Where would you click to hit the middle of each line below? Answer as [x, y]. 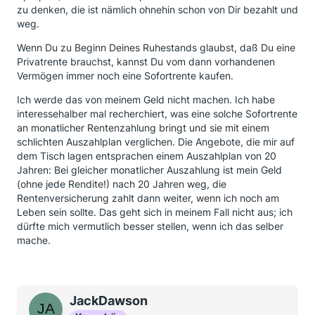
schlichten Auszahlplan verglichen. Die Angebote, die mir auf [156, 142]
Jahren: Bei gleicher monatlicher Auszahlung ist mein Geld [149, 170]
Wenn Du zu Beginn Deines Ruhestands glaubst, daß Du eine [156, 47]
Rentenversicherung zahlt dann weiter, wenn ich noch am [148, 198]
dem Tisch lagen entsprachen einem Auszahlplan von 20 [147, 156]
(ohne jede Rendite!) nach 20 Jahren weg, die [122, 184]
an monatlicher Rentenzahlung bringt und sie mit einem [143, 128]
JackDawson [109, 301]
